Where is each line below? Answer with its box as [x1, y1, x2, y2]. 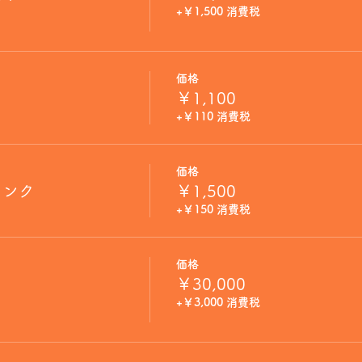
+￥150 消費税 [175, 204, 250, 215]
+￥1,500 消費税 [175, 6, 260, 17]
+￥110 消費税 [175, 111, 250, 122]
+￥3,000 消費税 [175, 297, 260, 308]
